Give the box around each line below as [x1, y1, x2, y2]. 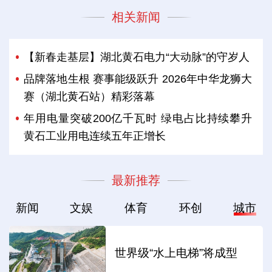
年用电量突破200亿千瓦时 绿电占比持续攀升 [24, 112, 253, 125]
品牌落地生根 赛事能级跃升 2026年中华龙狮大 [24, 72, 253, 85]
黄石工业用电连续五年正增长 [24, 130, 166, 143]
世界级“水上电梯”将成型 [115, 246, 238, 260]
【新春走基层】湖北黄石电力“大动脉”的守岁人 [24, 50, 250, 63]
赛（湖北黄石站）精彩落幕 [24, 90, 155, 103]
